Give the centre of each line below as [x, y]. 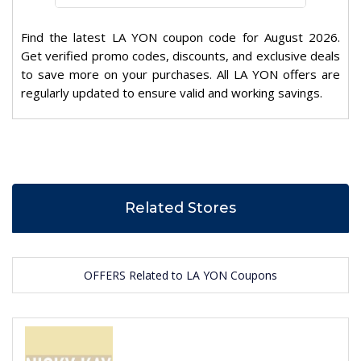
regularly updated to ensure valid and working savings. [172, 93]
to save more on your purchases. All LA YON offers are [180, 75]
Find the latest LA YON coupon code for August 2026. [180, 37]
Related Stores [180, 208]
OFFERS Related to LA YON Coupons [180, 276]
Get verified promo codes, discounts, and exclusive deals [180, 56]
